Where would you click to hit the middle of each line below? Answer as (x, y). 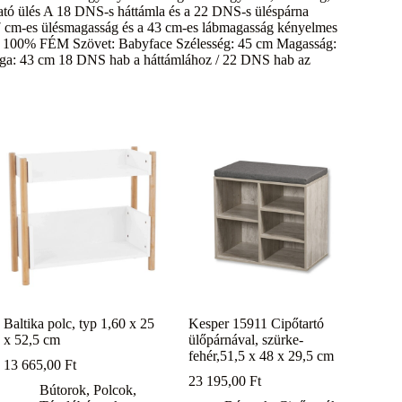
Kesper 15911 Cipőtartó (257, 324)
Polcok (114, 390)
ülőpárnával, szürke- (246, 340)
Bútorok (63, 390)
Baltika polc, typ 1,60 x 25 (79, 324)
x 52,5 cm (32, 340)
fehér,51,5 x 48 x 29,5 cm (262, 356)
